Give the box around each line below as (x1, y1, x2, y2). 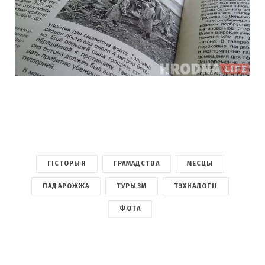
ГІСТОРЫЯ (47, 160, 86, 168)
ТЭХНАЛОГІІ (173, 182, 218, 190)
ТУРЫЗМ (117, 182, 147, 190)
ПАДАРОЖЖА (43, 182, 90, 190)
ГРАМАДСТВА (113, 160, 160, 168)
